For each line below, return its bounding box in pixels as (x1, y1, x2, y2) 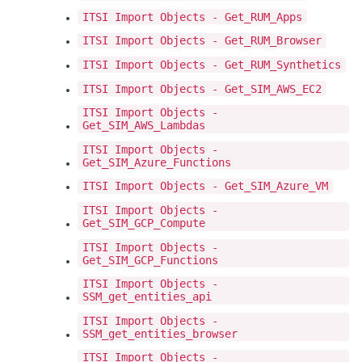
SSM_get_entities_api (82, 290, 212, 304)
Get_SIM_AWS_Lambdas (82, 119, 205, 133)
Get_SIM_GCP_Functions (82, 253, 218, 267)
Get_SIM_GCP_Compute (82, 216, 205, 229)
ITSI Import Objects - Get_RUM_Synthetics (82, 58, 341, 72)
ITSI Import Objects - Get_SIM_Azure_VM (82, 179, 328, 193)
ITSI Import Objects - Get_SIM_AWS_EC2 (82, 82, 322, 95)
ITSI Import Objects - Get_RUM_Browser (82, 34, 322, 48)
